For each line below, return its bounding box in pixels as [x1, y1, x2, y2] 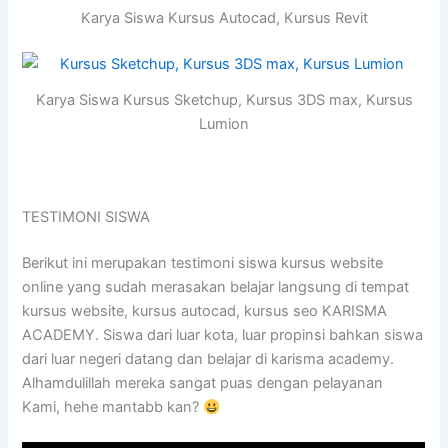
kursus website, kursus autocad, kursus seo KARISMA [22, 302, 388, 321]
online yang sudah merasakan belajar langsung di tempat [22, 278, 410, 297]
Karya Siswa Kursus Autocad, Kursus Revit [80, 9, 368, 28]
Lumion [199, 115, 249, 133]
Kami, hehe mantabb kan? [22, 398, 204, 417]
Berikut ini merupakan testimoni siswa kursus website [22, 254, 384, 273]
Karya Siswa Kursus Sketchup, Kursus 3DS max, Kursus [35, 91, 413, 109]
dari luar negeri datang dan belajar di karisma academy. [22, 350, 395, 369]
